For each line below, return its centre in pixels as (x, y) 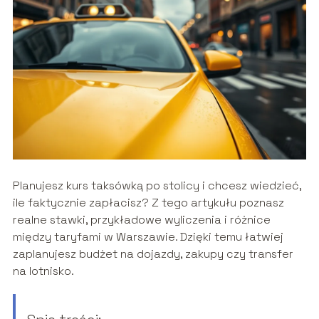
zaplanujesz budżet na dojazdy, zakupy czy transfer (153, 254)
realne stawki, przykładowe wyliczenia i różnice (141, 220)
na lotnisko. (43, 271)
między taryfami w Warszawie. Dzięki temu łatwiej (148, 237)
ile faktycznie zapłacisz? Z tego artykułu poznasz (148, 203)
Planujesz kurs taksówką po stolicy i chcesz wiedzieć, (157, 186)
